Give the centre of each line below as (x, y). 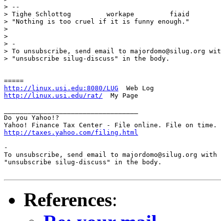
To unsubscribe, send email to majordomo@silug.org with (110, 154)
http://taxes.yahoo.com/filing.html (71, 132)
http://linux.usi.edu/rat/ (53, 95)
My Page (120, 95)
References (68, 199)
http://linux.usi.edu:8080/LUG (61, 88)
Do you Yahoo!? (32, 117)
